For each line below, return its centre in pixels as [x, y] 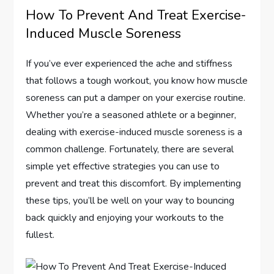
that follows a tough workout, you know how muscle [137, 81]
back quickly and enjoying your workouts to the [125, 218]
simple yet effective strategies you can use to [123, 166]
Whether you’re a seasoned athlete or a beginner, [131, 115]
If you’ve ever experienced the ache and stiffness [129, 64]
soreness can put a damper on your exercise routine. [136, 98]
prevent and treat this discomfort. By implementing [134, 183]
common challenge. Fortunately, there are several [130, 149]
